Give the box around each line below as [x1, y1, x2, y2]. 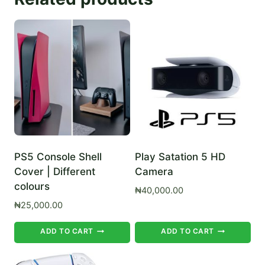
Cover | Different [14, 166, 95, 178]
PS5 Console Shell [14, 151, 102, 163]
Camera [135, 166, 173, 178]
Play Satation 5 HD [135, 151, 225, 163]
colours [14, 180, 50, 193]
